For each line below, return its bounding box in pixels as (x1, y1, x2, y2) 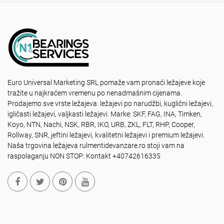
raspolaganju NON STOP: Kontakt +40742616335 (7, 152, 160, 160)
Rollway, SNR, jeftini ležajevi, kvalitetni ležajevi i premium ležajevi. (7, 131, 204, 139)
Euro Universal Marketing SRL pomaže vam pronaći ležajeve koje (7, 78, 205, 86)
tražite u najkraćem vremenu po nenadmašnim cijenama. (7, 89, 182, 97)
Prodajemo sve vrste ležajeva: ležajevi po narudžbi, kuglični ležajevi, (7, 99, 213, 107)
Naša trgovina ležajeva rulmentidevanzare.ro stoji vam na (7, 141, 184, 149)
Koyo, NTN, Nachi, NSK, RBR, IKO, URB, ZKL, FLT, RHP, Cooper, (7, 120, 195, 128)
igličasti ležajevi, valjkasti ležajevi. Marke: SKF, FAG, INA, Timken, (7, 110, 202, 118)
